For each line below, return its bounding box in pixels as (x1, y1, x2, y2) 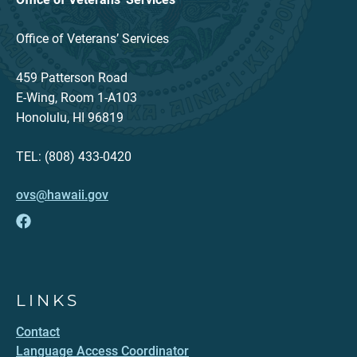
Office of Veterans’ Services (16, 31, 169, 46)
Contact (16, 324, 60, 339)
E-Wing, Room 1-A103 (16, 90, 137, 105)
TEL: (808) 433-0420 (16, 149, 131, 164)
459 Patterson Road (16, 70, 127, 85)
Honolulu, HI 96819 (16, 110, 124, 125)
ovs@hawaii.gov (16, 187, 108, 202)
